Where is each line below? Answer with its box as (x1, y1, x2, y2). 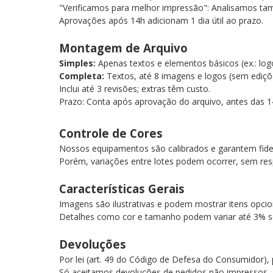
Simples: (59, 57, 96, 69)
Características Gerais (59, 181, 191, 196)
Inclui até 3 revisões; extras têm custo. (59, 83, 215, 94)
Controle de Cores (59, 126, 169, 141)
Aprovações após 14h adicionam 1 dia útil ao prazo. (59, 15, 263, 26)
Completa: (59, 70, 104, 82)
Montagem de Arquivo (59, 40, 194, 55)
